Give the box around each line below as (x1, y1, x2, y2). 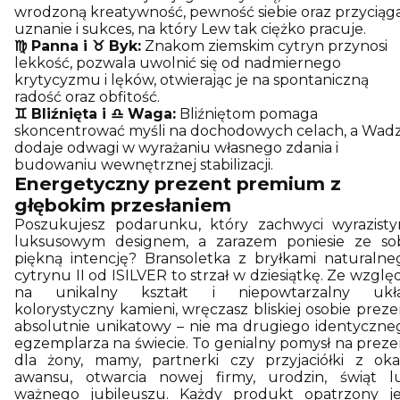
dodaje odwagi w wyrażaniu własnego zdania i (14, 138, 338, 156)
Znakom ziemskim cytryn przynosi (141, 37, 387, 54)
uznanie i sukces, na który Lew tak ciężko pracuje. (14, 20, 366, 37)
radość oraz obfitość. (14, 87, 160, 105)
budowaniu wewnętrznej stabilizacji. (14, 155, 273, 173)
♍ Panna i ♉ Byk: (14, 37, 141, 54)
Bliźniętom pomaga (176, 104, 318, 122)
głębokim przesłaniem (14, 193, 231, 216)
